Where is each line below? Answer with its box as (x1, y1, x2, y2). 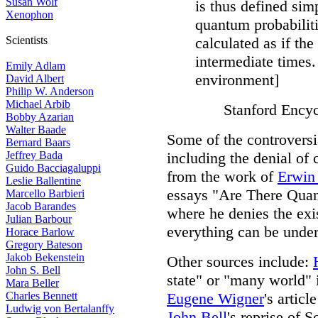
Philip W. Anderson (6, 85, 94, 97)
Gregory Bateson (6, 238, 82, 251)
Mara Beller (6, 277, 59, 289)
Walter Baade (6, 124, 66, 136)
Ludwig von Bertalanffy (6, 302, 114, 314)
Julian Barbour (6, 213, 72, 225)
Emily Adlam (6, 60, 65, 72)
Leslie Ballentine (6, 175, 81, 187)
